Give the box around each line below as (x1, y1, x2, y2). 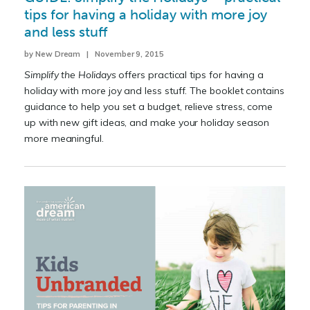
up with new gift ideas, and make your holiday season (24, 116, 270, 129)
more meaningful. (24, 132, 104, 145)
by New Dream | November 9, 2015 (24, 49, 165, 60)
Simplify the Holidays (24, 69, 116, 82)
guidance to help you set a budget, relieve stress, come (24, 100, 273, 113)
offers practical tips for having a (116, 69, 264, 82)
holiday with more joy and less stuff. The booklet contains (24, 84, 284, 98)
